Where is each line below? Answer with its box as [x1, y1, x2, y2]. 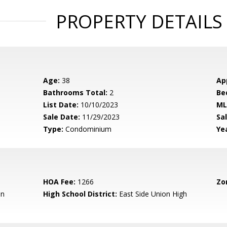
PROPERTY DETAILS [55, 9, 222, 34]
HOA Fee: [43, 177, 76, 186]
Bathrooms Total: [43, 88, 108, 97]
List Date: [43, 100, 79, 109]
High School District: [43, 189, 118, 199]
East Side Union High [117, 189, 187, 199]
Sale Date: [43, 112, 81, 122]
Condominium [63, 124, 112, 134]
